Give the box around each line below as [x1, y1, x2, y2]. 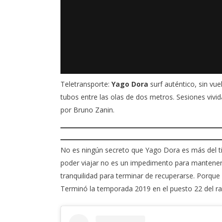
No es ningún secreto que [60, 145, 145, 155]
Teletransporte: [60, 79, 110, 89]
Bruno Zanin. [73, 105, 114, 115]
